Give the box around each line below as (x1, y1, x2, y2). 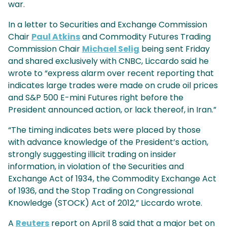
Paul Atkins (31, 31, 80, 43)
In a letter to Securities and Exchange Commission (8, 19, 207, 31)
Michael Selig (82, 43, 139, 55)
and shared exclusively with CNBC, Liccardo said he (8, 55, 209, 67)
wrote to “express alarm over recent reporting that (8, 67, 214, 80)
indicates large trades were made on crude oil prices (8, 80, 218, 92)
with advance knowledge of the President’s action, (8, 136, 208, 148)
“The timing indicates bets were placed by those (8, 124, 201, 136)
